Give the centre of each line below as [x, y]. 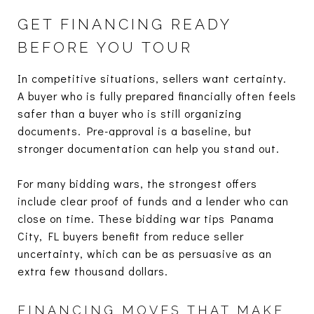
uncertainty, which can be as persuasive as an [145, 253]
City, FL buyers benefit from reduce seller [131, 235]
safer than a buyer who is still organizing [130, 113]
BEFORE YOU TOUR [105, 47]
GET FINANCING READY [124, 24]
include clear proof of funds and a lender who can [153, 200]
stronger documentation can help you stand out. [149, 148]
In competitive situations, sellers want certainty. [152, 78]
